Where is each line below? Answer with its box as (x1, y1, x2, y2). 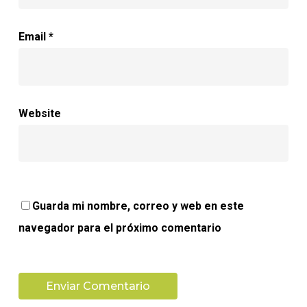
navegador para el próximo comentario (18, 221, 221, 234)
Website (18, 106, 61, 120)
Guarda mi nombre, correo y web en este (32, 199, 244, 212)
